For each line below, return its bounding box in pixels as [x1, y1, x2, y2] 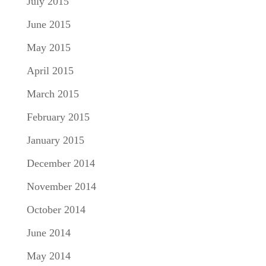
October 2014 [26, 203, 85, 216]
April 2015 [26, 64, 74, 77]
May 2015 [26, 41, 71, 53]
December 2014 [26, 157, 95, 169]
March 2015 [26, 87, 79, 100]
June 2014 [26, 226, 71, 239]
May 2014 [26, 249, 71, 262]
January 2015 [26, 134, 84, 146]
